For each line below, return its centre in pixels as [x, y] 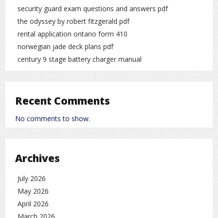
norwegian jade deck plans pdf [65, 46]
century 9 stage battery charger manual [80, 59]
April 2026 [33, 204]
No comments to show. [53, 119]
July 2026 [32, 179]
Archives [37, 158]
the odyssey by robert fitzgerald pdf [73, 21]
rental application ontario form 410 [73, 34]
